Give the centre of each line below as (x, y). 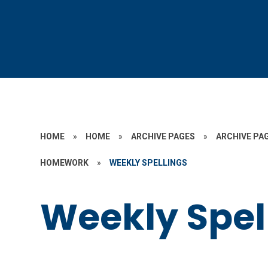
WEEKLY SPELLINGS (149, 163)
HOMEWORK (65, 163)
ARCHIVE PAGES (163, 136)
